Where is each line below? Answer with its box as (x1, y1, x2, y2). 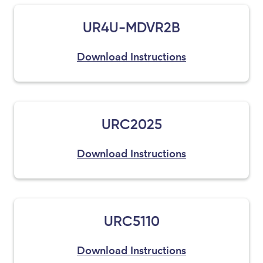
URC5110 (103, 213, 160, 230)
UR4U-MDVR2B (83, 19, 180, 36)
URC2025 (101, 116, 162, 133)
